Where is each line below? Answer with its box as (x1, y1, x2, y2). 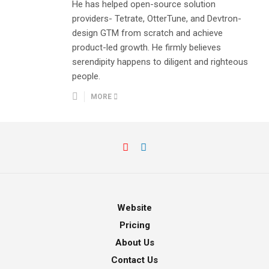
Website (117, 202, 152, 213)
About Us (115, 237, 154, 248)
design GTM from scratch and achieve (72, 28, 223, 38)
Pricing (119, 220, 150, 231)
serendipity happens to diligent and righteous (72, 56, 248, 67)
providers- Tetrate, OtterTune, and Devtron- (72, 13, 241, 24)
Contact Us (111, 255, 158, 265)
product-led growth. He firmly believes (72, 42, 221, 53)
